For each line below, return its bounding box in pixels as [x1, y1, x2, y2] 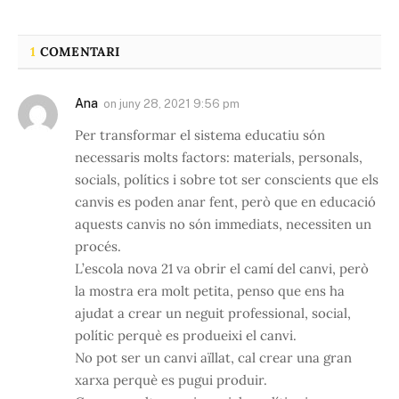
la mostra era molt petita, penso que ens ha [75, 282, 345, 300]
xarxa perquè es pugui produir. [75, 371, 267, 389]
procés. [75, 238, 121, 256]
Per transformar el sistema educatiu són [75, 126, 325, 144]
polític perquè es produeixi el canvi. [75, 327, 297, 345]
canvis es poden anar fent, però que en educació [75, 193, 376, 211]
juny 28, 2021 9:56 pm [119, 97, 240, 111]
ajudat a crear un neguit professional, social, [75, 305, 351, 322]
